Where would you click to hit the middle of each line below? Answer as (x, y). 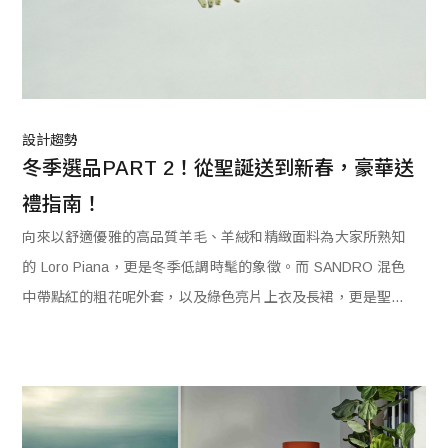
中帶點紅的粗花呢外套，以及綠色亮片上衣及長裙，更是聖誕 (214, 296)
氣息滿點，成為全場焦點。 (106, 326)
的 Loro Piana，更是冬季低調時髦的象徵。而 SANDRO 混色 (214, 266)
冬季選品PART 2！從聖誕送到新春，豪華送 (218, 167)
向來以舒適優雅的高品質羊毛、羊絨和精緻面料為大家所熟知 (214, 236)
